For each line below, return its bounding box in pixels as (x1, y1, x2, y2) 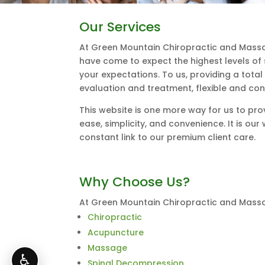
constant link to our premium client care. (79, 131, 256, 144)
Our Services (79, 18, 161, 37)
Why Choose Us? (79, 173, 190, 192)
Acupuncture (88, 227, 144, 239)
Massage (88, 242, 128, 254)
